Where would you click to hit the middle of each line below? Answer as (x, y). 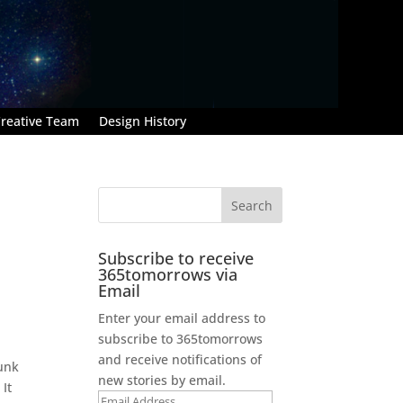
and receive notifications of (180, 359)
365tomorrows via (168, 274)
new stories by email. (162, 380)
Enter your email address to (182, 318)
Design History (143, 121)
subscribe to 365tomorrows (181, 338)
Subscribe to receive (176, 258)
